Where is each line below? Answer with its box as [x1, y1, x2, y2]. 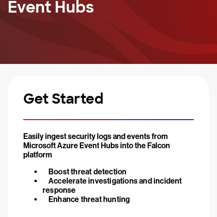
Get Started [23, 90, 103, 108]
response [43, 186, 76, 195]
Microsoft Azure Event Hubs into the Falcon [23, 141, 170, 150]
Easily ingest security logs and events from [23, 132, 168, 141]
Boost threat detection [48, 167, 127, 176]
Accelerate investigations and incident [48, 176, 182, 186]
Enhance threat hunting [48, 195, 130, 204]
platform [23, 150, 52, 159]
